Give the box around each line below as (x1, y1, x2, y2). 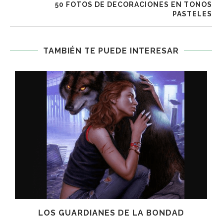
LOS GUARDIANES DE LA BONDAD (38, 208, 184, 218)
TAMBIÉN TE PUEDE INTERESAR (43, 46, 179, 56)
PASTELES (172, 10, 212, 18)
